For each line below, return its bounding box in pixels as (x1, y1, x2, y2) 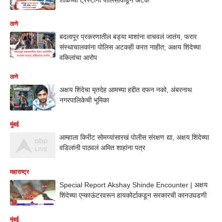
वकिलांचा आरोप (59, 54, 97, 62)
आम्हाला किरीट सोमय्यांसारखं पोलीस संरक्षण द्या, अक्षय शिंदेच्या (59, 133, 209, 141)
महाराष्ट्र (10, 168, 29, 175)
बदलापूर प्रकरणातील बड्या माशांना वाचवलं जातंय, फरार (59, 33, 197, 41)
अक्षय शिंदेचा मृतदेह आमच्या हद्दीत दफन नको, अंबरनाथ (59, 86, 192, 94)
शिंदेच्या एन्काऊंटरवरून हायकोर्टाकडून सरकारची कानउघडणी (59, 191, 207, 199)
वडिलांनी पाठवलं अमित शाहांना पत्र (59, 144, 145, 152)
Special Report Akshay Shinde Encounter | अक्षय (59, 180, 208, 189)
